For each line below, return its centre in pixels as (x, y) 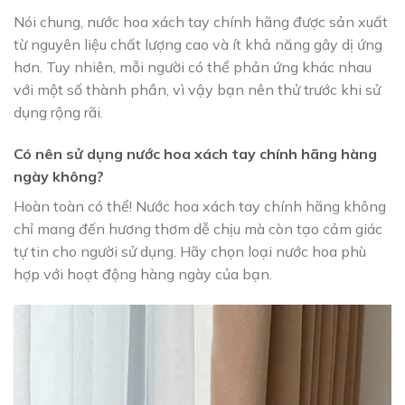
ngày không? (59, 176)
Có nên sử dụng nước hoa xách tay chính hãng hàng (195, 153)
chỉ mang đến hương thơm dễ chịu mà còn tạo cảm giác (198, 228)
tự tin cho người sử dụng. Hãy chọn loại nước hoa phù (190, 251)
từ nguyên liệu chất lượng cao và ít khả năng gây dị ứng (198, 45)
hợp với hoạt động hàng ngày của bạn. (143, 273)
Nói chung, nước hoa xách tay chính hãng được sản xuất (201, 22)
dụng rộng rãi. (58, 113)
